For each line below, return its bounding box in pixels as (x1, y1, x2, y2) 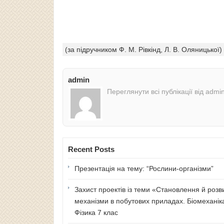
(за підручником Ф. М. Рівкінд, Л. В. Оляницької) (65, 45, 222, 53)
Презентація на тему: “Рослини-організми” (74, 164, 213, 172)
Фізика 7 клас (74, 208, 118, 216)
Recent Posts (68, 144, 114, 153)
